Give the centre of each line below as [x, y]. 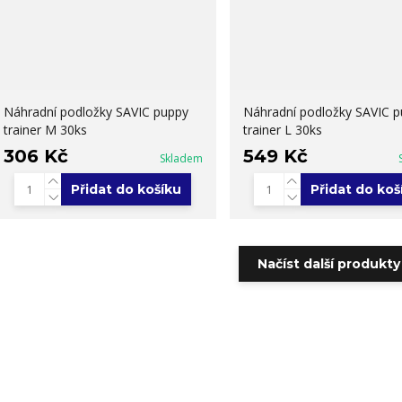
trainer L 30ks [282, 129]
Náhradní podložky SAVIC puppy [96, 111]
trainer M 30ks [45, 129]
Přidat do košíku [127, 189]
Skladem [181, 158]
